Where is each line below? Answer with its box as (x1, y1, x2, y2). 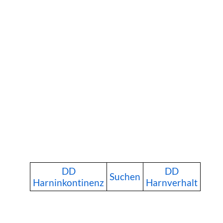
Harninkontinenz (33, 176, 104, 188)
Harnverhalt (146, 176, 198, 188)
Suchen (110, 170, 140, 182)
